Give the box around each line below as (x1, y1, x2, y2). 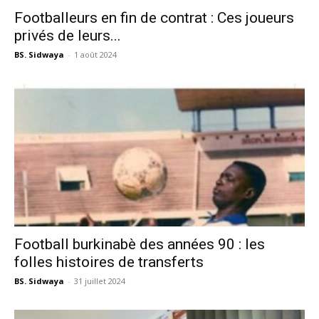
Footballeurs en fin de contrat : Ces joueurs (14, 9, 294, 26)
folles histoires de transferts (14, 253, 204, 271)
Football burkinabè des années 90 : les (14, 236, 265, 253)
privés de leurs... (14, 26, 121, 44)
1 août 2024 (74, 48, 117, 60)
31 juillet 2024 (74, 276, 125, 286)
